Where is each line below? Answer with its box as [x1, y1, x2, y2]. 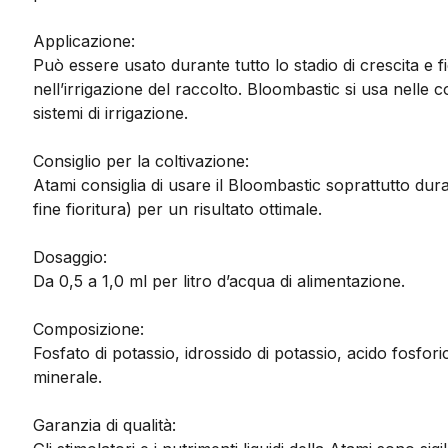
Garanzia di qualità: [33, 415, 177, 436]
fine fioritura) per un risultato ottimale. [33, 199, 323, 220]
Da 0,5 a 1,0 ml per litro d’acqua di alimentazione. [33, 271, 406, 292]
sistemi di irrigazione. [33, 103, 189, 124]
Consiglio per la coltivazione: [33, 151, 250, 172]
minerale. [33, 367, 103, 388]
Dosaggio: [33, 247, 108, 268]
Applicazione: [33, 31, 136, 52]
